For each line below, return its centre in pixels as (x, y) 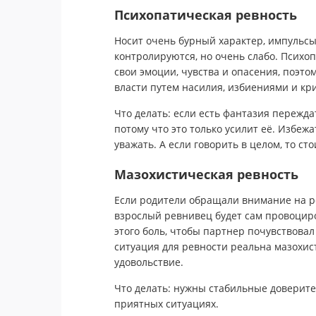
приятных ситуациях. (166, 304)
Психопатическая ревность (206, 15)
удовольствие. (149, 262)
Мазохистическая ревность (206, 174)
